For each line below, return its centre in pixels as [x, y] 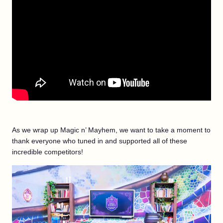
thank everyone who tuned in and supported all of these [100, 141]
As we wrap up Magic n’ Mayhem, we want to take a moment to [111, 130]
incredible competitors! [48, 152]
